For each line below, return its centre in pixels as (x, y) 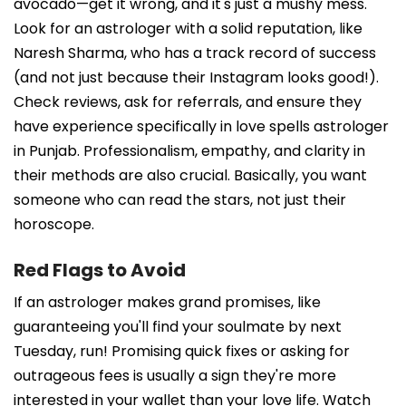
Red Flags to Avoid (100, 270)
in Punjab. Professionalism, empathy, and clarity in (189, 150)
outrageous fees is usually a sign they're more (175, 375)
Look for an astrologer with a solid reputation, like (188, 28)
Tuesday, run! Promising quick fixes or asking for (182, 351)
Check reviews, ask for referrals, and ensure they (188, 101)
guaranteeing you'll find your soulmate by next (178, 326)
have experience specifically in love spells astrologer (201, 126)
